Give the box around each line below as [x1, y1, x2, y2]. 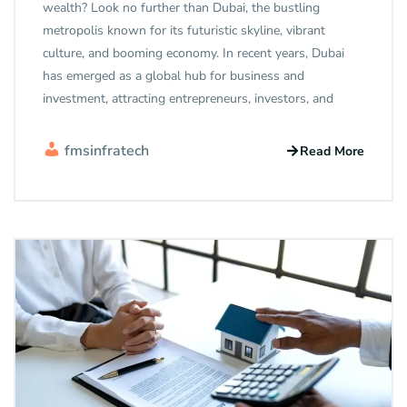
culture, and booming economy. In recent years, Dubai [43, 45, 344, 63]
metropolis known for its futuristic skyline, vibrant [43, 22, 325, 40]
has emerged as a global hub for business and [43, 67, 304, 85]
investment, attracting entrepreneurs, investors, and [43, 90, 333, 108]
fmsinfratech [65, 141, 149, 162]
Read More [300, 142, 364, 160]
